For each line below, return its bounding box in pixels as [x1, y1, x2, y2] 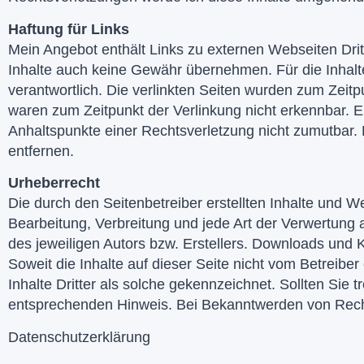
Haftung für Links [8, 20, 129, 37]
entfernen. [8, 142, 74, 159]
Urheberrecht [8, 175, 100, 192]
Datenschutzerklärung [8, 328, 150, 345]
